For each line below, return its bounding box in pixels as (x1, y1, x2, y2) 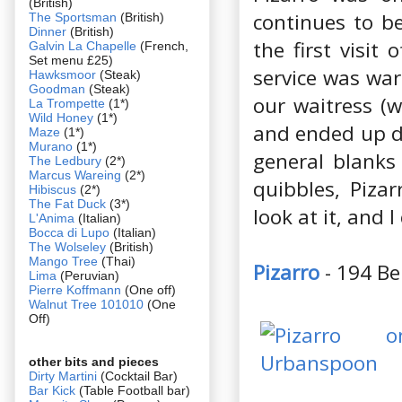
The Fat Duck (29, 196, 106, 211)
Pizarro (253, 258, 319, 286)
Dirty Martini (29, 368, 100, 383)
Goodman (29, 81, 89, 96)
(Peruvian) (60, 267, 119, 283)
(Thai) (98, 253, 135, 268)
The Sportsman (29, 9, 117, 24)
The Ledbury (29, 153, 105, 168)
